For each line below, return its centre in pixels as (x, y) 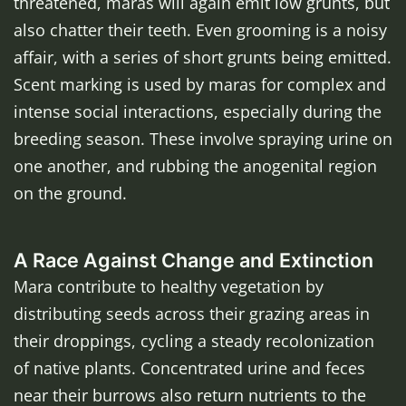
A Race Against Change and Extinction (193, 261)
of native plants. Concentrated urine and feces (189, 368)
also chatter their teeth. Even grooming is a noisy (200, 30)
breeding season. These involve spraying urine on (203, 139)
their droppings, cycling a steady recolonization (194, 341)
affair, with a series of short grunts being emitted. (203, 58)
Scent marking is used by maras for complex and (200, 85)
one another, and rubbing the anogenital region (195, 166)
